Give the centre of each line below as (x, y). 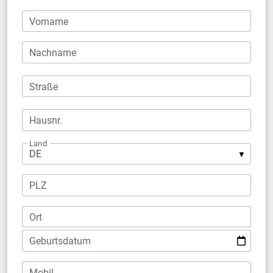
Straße (44, 87)
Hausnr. (46, 121)
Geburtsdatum (60, 241)
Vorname (49, 21)
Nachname (53, 53)
